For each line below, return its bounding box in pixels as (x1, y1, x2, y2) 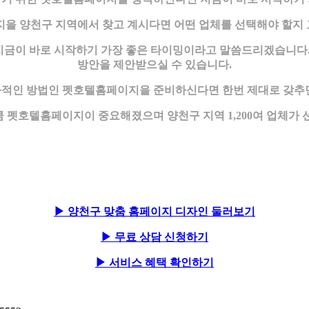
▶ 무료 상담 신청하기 (101, 230, 208, 243)
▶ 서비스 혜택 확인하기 (95, 256, 214, 268)
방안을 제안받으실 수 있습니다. (77, 58, 232, 70)
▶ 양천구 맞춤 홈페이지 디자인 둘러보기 (54, 205, 255, 217)
